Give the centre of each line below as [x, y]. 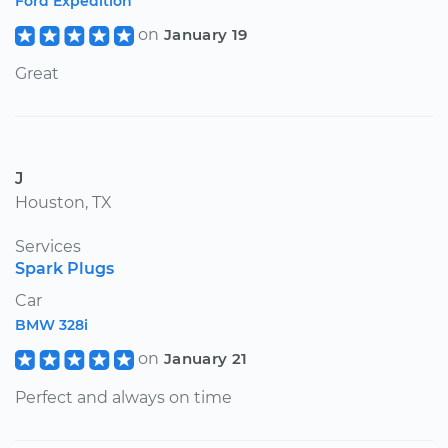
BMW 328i [51, 324]
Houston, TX [63, 202]
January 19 [205, 34]
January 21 [205, 358]
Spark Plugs [64, 268]
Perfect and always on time [123, 397]
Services [48, 246]
